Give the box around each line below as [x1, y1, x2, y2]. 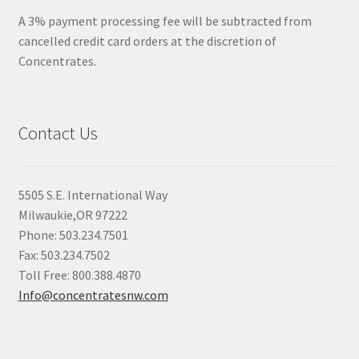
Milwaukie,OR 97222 [18, 206, 127, 223]
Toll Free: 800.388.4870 [18, 266, 141, 283]
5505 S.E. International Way [18, 186, 167, 203]
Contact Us [18, 122, 98, 145]
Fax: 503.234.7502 [18, 246, 110, 263]
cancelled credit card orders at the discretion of [18, 33, 276, 50]
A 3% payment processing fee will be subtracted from [18, 13, 312, 30]
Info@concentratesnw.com [18, 286, 168, 303]
